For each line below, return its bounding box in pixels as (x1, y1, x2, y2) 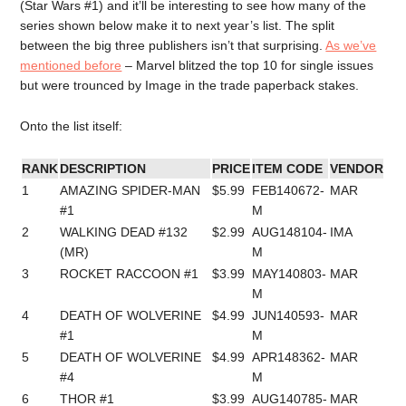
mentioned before (20, 58, 122, 72)
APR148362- (252, 349, 326, 364)
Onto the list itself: (20, 118, 123, 133)
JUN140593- (252, 307, 325, 323)
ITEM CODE (252, 160, 324, 176)
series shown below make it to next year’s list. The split (20, 18, 335, 33)
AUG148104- (252, 224, 328, 239)
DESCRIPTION (60, 160, 147, 176)
